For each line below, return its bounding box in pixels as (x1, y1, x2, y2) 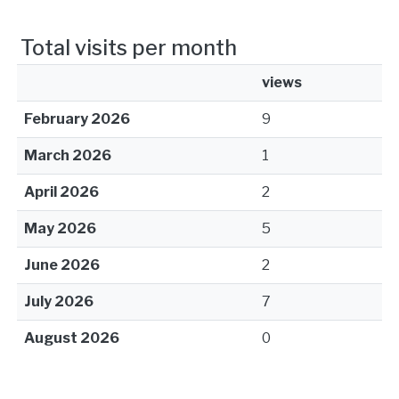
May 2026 (24, 220, 96, 237)
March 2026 (24, 147, 111, 164)
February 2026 (24, 110, 130, 127)
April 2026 (24, 183, 99, 200)
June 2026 (24, 256, 100, 273)
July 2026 (24, 293, 94, 310)
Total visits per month (20, 35, 237, 61)
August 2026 (24, 330, 119, 346)
